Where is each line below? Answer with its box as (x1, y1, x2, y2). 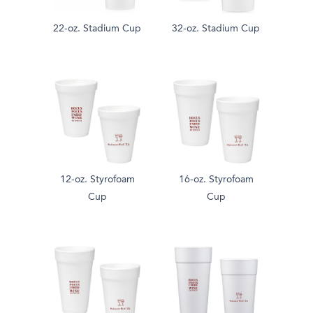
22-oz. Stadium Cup (53, 24, 141, 34)
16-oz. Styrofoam (178, 175, 254, 185)
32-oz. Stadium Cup (172, 24, 260, 34)
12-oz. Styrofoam (59, 175, 135, 185)
